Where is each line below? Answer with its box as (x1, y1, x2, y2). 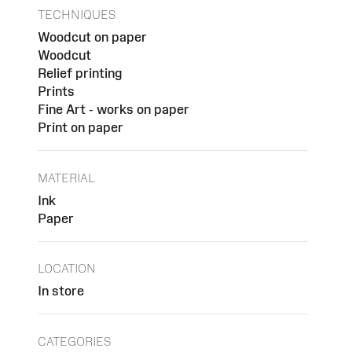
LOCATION (38, 262, 96, 276)
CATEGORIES (38, 334, 111, 348)
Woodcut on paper (38, 30, 147, 45)
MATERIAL (38, 170, 95, 185)
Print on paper (38, 120, 123, 135)
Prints (38, 84, 75, 99)
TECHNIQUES (38, 8, 115, 22)
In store (38, 284, 84, 299)
